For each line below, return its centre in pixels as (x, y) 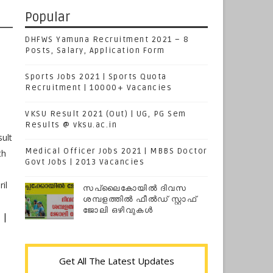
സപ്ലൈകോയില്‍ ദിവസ (135, 188)
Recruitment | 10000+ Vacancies (98, 88)
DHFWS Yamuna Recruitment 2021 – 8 (107, 40)
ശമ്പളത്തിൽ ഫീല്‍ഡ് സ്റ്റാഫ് (140, 199)
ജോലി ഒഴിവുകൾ (118, 210)
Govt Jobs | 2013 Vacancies (85, 162)
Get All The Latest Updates (116, 261)
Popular (48, 17)
